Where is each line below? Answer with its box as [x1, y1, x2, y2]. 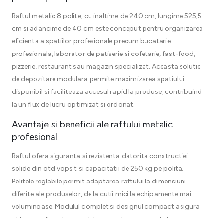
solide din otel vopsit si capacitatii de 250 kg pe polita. [12, 164, 184, 173]
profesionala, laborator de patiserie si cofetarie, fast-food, [12, 50, 196, 58]
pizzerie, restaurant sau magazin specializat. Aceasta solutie [12, 62, 201, 71]
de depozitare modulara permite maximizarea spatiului [12, 75, 184, 83]
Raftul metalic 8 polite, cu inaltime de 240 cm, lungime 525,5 [12, 12, 202, 20]
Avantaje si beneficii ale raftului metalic [12, 119, 173, 130]
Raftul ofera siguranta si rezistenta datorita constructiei [12, 152, 188, 160]
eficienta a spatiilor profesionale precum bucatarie [12, 37, 171, 45]
